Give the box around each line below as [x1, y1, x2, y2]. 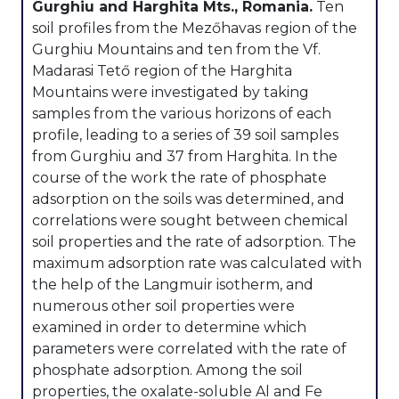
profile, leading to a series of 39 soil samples [32, 126, 338, 143]
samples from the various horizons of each [32, 105, 331, 122]
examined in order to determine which [32, 319, 306, 336]
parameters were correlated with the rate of [32, 340, 346, 357]
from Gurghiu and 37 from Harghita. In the [32, 148, 338, 165]
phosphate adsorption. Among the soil [32, 362, 303, 379]
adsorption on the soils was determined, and [32, 191, 345, 208]
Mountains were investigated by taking [32, 84, 309, 101]
